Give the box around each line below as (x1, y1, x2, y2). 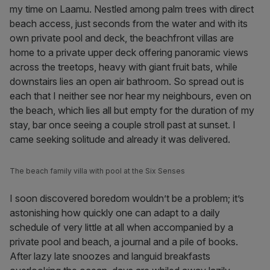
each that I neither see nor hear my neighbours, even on (10, 90, 251, 102)
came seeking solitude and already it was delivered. (10, 133, 230, 145)
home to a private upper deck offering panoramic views (10, 46, 248, 58)
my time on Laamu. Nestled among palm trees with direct (10, 3, 254, 15)
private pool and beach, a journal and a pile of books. (10, 236, 238, 248)
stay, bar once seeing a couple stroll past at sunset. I (10, 119, 236, 131)
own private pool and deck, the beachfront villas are (10, 32, 234, 44)
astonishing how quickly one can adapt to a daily (10, 207, 220, 219)
